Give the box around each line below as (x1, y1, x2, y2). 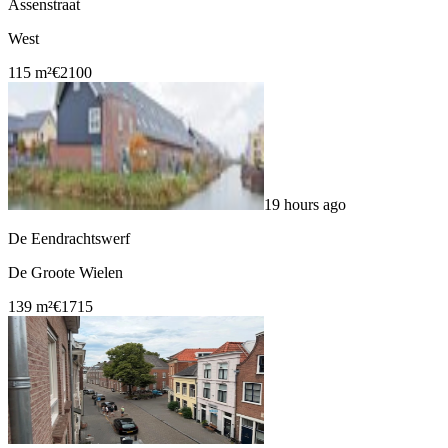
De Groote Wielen (8, 264, 123, 282)
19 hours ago (264, 196, 346, 214)
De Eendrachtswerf (8, 230, 130, 248)
